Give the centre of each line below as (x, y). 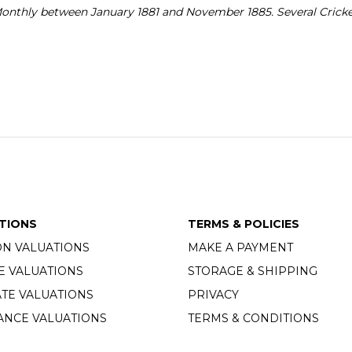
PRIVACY (213, 295)
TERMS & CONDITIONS (253, 319)
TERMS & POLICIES (244, 224)
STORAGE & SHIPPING (253, 271)
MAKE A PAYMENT (240, 248)
